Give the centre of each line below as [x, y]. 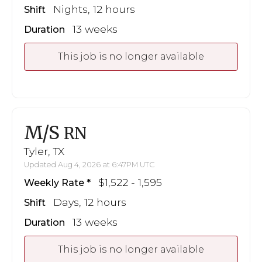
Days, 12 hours [90, 202]
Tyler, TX [44, 151]
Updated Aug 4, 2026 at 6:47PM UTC [89, 164]
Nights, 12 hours [94, 9]
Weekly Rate [54, 182]
